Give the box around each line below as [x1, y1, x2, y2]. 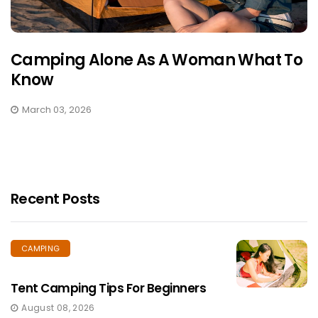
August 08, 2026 [21, 301, 95, 314]
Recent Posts [11, 188, 100, 209]
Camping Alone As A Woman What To [11, 48, 302, 71]
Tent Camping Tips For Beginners [11, 279, 207, 297]
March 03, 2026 [22, 102, 92, 116]
